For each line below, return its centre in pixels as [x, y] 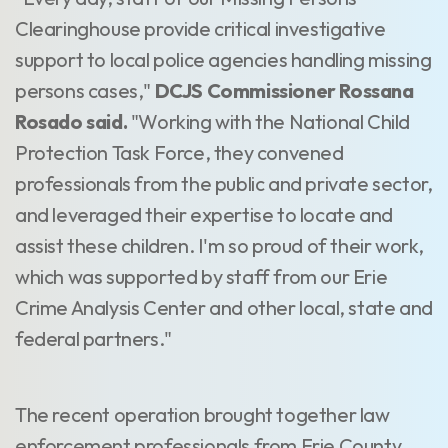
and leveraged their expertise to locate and [204, 214]
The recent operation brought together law [202, 414]
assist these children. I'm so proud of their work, [220, 245]
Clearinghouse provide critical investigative [200, 28]
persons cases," [85, 90]
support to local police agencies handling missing [223, 59]
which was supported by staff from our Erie [201, 276]
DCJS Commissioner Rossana [284, 90]
